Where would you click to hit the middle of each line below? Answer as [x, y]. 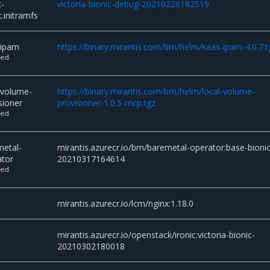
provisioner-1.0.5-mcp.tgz [107, 102]
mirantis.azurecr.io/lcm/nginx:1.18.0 [126, 203]
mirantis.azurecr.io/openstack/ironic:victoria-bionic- [156, 234]
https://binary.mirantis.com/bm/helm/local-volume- [156, 91]
